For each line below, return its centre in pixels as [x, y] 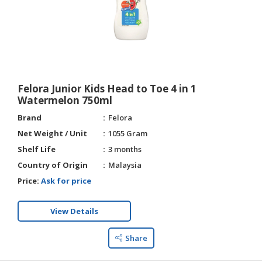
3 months [125, 149]
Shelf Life [37, 149]
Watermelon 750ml [65, 100]
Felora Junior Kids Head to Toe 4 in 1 [107, 89]
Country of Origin [53, 165]
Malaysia [125, 165]
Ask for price [66, 181]
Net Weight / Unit [52, 133]
